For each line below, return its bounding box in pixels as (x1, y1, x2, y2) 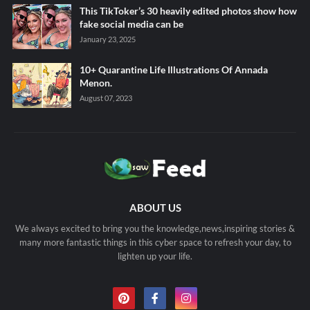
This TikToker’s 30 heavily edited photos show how (79, 4, 297, 17)
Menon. (79, 76, 112, 89)
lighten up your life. (118, 250, 192, 262)
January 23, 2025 (79, 34, 136, 44)
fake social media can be (79, 17, 183, 30)
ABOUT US (129, 201, 181, 214)
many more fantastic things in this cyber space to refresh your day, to (19, 236, 291, 248)
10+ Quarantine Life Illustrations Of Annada (79, 63, 268, 75)
